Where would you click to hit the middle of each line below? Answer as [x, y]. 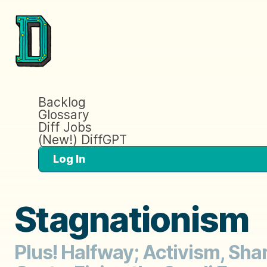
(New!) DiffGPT [83, 139]
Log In [69, 159]
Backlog [62, 102]
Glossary [64, 114]
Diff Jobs [65, 127]
